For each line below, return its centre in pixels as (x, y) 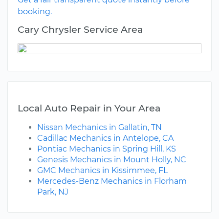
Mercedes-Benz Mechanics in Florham (112, 181)
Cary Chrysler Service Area (80, 30)
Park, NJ (53, 192)
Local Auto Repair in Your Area (89, 108)
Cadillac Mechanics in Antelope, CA (105, 138)
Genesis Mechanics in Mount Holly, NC (112, 160)
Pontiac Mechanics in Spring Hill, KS (107, 149)
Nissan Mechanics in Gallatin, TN (99, 128)
